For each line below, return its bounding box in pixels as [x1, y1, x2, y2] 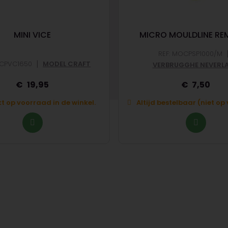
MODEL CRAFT [43, 59, 91, 69]
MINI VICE [14, 29, 51, 41]
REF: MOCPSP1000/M [158, 48, 222, 59]
